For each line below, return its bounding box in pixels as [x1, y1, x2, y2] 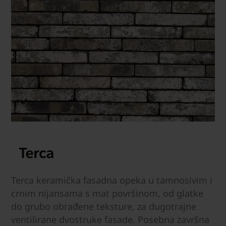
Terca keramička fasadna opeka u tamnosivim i [11, 174, 212, 186]
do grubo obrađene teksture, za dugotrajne [11, 200, 196, 212]
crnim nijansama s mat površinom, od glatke [11, 187, 203, 199]
